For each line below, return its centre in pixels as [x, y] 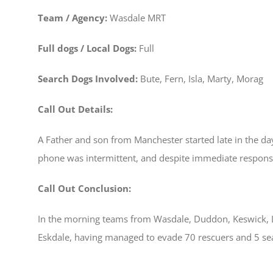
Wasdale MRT [138, 17]
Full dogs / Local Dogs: [88, 48]
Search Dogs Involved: [89, 78]
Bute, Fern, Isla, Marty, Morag [202, 78]
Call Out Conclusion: [84, 188]
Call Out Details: [75, 109]
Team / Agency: [74, 17]
